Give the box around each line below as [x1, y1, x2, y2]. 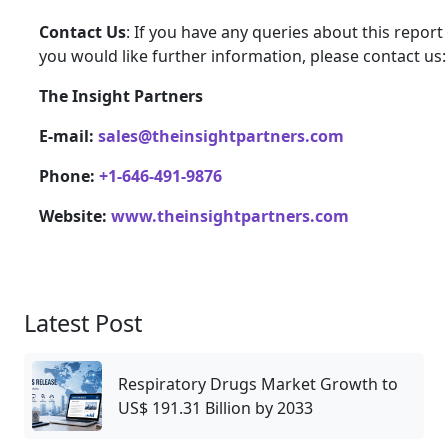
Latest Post [24, 307, 142, 339]
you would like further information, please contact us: [39, 45, 446, 67]
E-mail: [39, 125, 98, 147]
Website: [39, 205, 111, 227]
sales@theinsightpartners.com [98, 125, 344, 147]
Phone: [39, 165, 95, 187]
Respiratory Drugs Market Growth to [118, 373, 398, 395]
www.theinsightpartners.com [111, 205, 349, 227]
